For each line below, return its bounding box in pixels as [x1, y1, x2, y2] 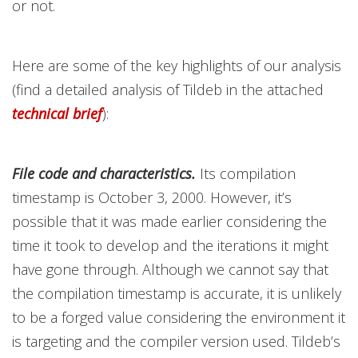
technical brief [12, 104, 102, 123]
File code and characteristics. [12, 164, 196, 183]
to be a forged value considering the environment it [12, 308, 345, 327]
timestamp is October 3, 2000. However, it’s [12, 188, 292, 207]
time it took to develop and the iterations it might [12, 236, 328, 255]
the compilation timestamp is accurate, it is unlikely [12, 284, 341, 303]
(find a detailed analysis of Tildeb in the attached [12, 80, 324, 99]
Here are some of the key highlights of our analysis [12, 56, 341, 75]
